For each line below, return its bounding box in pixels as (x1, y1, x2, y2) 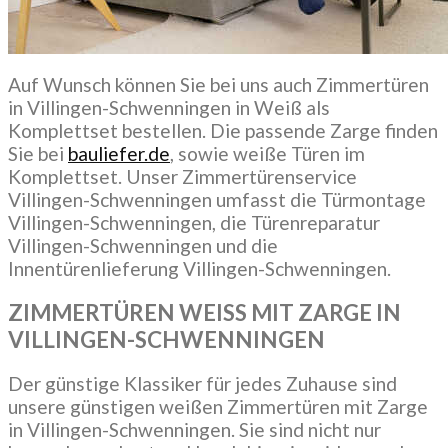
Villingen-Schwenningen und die (8, 234, 278, 258)
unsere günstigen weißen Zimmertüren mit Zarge (8, 394, 428, 418)
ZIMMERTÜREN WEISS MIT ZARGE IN (8, 298, 401, 326)
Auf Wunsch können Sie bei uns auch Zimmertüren (8, 73, 429, 97)
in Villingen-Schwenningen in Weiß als (8, 96, 330, 120)
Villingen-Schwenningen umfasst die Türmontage (8, 188, 426, 212)
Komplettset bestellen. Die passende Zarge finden (8, 119, 438, 143)
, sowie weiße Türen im (170, 142, 365, 166)
